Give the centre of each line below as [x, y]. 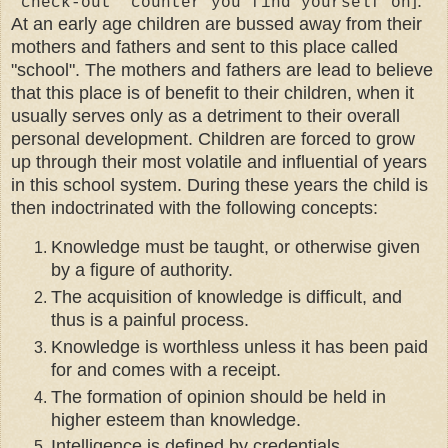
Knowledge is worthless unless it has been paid [239, 346]
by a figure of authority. [142, 269]
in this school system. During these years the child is [219, 184]
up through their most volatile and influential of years [219, 161]
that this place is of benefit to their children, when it [212, 92]
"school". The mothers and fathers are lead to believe [222, 69]
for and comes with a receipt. [166, 369]
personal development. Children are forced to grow [213, 138]
